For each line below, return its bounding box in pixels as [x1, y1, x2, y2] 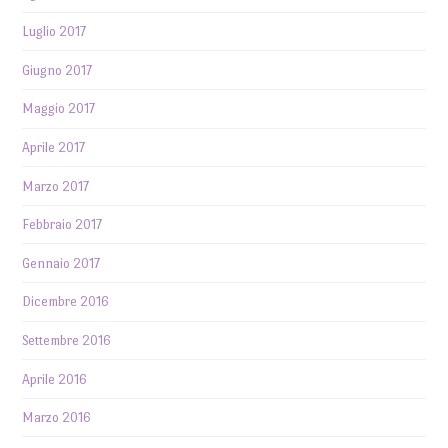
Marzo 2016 [22, 410, 92, 426]
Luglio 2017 [22, 24, 87, 40]
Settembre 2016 [22, 332, 112, 348]
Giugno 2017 [22, 62, 93, 78]
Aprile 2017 [22, 139, 86, 155]
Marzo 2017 [22, 178, 90, 194]
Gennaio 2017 [22, 255, 101, 271]
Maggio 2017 [22, 101, 96, 117]
